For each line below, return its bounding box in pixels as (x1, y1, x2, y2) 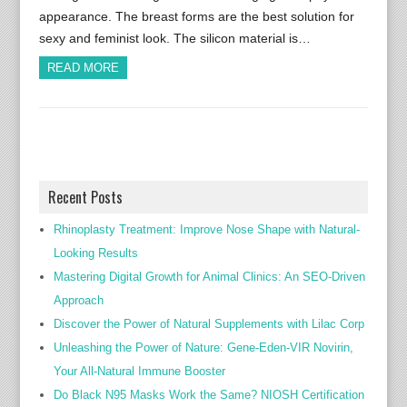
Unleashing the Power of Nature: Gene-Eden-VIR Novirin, (53, 341, 353, 354)
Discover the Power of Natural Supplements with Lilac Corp (53, 317, 364, 331)
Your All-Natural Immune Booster (53, 364, 225, 378)
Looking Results (53, 246, 138, 260)
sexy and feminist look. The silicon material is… (38, 31, 311, 45)
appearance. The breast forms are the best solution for (38, 9, 354, 24)
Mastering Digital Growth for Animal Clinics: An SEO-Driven (53, 270, 365, 283)
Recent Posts (47, 186, 123, 208)
